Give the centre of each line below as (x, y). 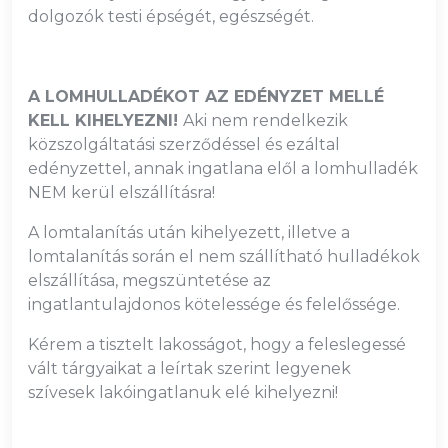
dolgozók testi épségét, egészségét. (171, 16)
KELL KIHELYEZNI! (105, 120)
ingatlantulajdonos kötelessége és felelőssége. (214, 304)
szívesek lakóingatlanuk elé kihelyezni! (183, 392)
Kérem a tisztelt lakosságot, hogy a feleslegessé (217, 344)
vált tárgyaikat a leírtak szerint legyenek (189, 368)
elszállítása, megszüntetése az (149, 280)
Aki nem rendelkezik (265, 120)
